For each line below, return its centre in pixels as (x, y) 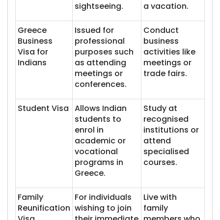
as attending (100, 63)
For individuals (103, 197)
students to (98, 119)
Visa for (33, 52)
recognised (166, 119)
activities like (169, 52)
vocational (96, 151)
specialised (166, 151)
